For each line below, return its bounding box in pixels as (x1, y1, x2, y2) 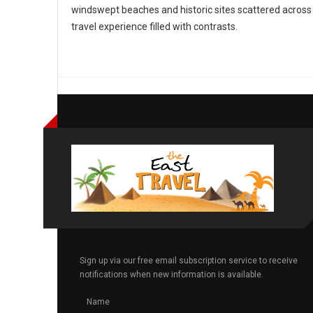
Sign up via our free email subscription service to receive (80, 256, 298, 265)
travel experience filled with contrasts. (71, 21, 238, 32)
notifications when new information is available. (80, 270, 263, 279)
